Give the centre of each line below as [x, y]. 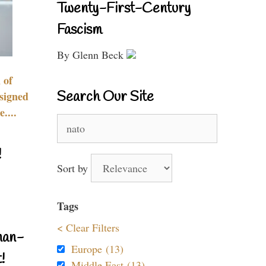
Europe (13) [97, 249]
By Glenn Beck [92, 55]
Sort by [74, 168]
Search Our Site [105, 97]
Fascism [80, 30]
